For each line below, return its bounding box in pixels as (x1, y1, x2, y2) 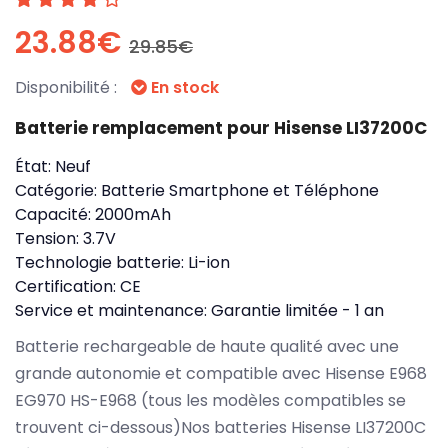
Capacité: (15, 202, 95, 226)
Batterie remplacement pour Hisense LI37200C (15, 115, 427, 140)
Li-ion (188, 250, 230, 274)
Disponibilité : (15, 75, 121, 99)
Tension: (15, 226, 83, 250)
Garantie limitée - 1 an (211, 298, 384, 322)
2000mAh (95, 202, 171, 226)
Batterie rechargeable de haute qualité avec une (15, 334, 399, 358)
